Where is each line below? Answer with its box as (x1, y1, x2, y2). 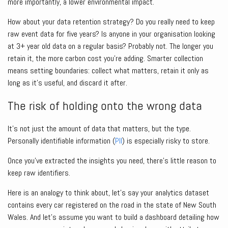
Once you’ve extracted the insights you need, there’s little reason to (8, 155, 216, 166)
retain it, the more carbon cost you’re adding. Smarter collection (8, 53, 203, 64)
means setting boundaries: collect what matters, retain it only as (8, 65, 209, 76)
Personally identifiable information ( (8, 135, 115, 147)
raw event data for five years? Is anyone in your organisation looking (8, 28, 215, 40)
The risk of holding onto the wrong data (8, 98, 202, 114)
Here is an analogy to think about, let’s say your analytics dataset (8, 187, 209, 198)
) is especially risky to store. (122, 135, 210, 147)
